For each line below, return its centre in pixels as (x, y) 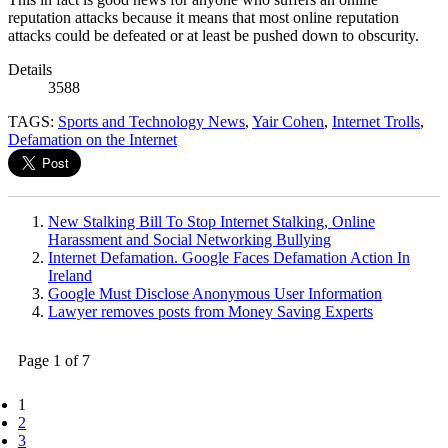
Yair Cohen (288, 122)
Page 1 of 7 (54, 361)
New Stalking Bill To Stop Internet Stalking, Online (211, 222)
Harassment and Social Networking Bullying (189, 240)
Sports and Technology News (151, 122)
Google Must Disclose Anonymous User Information (215, 294)
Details (30, 70)
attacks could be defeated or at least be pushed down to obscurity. (213, 36)
